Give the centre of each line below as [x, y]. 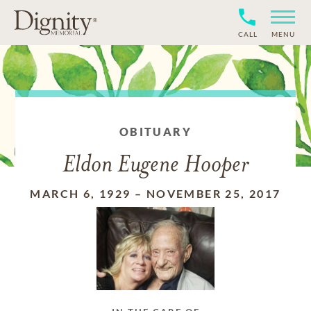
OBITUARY [155, 132]
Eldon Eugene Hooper [155, 166]
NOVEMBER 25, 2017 [213, 193]
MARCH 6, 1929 [81, 193]
